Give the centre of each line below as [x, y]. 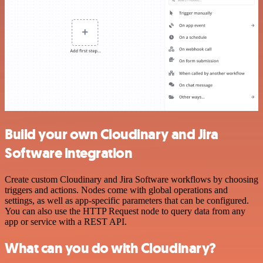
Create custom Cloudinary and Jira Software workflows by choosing [131, 180]
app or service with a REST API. [66, 222]
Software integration [69, 154]
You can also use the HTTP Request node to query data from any [125, 211]
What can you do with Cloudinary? [110, 248]
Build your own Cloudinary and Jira [112, 135]
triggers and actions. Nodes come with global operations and [116, 190]
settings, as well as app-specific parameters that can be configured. [127, 201]
